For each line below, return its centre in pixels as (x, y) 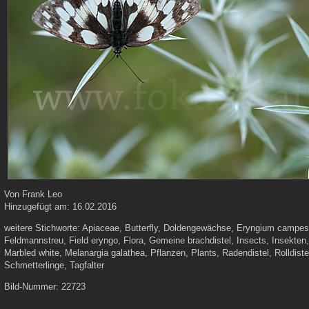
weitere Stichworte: (43, 228)
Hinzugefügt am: (39, 207)
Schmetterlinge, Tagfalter (54, 265)
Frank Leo (42, 194)
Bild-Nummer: (33, 287)
